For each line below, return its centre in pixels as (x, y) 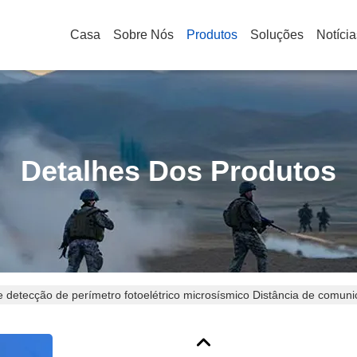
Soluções (277, 35)
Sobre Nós (143, 35)
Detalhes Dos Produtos (178, 171)
